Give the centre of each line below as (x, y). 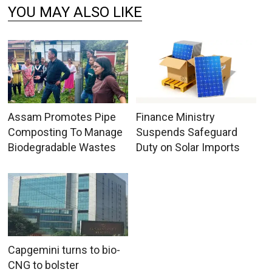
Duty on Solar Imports (188, 147)
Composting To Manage (66, 132)
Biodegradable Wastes (62, 147)
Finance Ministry (175, 117)
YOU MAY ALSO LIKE (75, 12)
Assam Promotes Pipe (62, 117)
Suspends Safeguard (186, 132)
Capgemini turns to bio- (64, 250)
